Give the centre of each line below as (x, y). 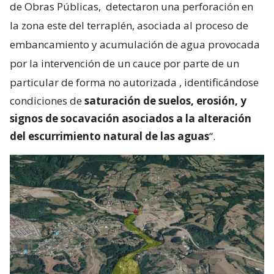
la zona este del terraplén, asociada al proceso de (129, 25)
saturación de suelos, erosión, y (165, 100)
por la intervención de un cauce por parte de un (124, 63)
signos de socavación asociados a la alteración (131, 118)
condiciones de (47, 100)
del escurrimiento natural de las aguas (109, 136)
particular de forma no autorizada (93, 82)
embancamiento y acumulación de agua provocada (135, 44)
